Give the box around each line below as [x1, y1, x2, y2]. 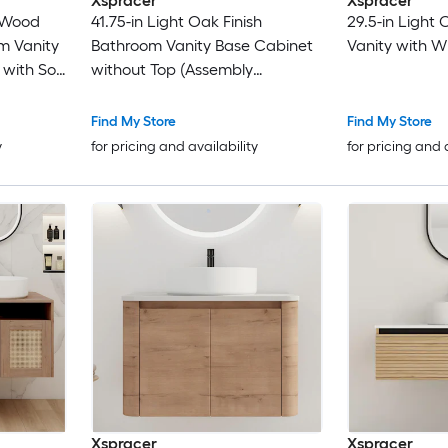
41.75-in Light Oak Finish [90, 12, 262, 32]
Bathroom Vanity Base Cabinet [90, 36, 313, 56]
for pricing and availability [90, 138, 258, 156]
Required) [90, 84, 160, 104]
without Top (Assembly [90, 60, 253, 80]
